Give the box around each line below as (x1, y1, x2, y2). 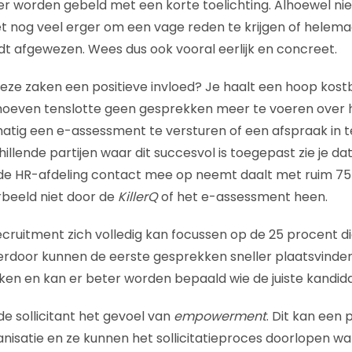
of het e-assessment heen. (157, 188, 328, 207)
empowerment (173, 307, 266, 326)
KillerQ (117, 188, 158, 207)
